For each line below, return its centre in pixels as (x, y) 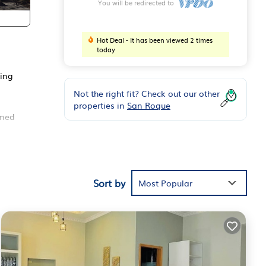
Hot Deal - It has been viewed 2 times (155, 40)
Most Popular (165, 183)
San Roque (149, 105)
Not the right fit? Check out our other (147, 94)
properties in (100, 105)
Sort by (109, 183)
